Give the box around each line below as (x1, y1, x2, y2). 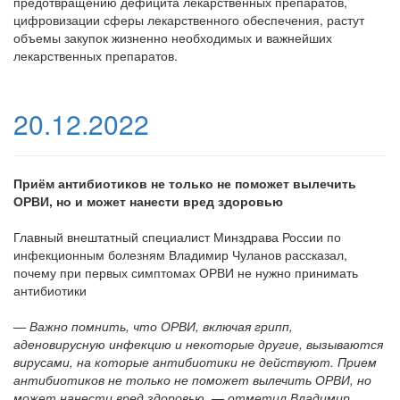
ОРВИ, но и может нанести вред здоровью (13, 192, 283, 211)
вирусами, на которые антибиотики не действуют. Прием (13, 353, 377, 371)
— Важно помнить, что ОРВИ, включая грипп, (13, 317, 293, 336)
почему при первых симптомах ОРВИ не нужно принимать (13, 263, 358, 282)
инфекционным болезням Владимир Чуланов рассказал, (13, 246, 347, 264)
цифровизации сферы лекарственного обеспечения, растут (13, 11, 364, 29)
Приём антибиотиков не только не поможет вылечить (13, 174, 356, 193)
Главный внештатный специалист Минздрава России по (13, 228, 341, 246)
